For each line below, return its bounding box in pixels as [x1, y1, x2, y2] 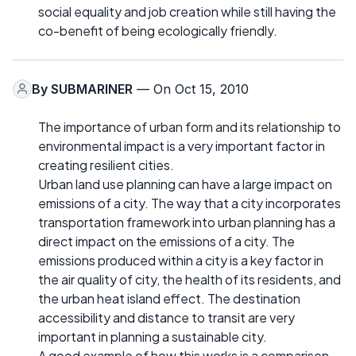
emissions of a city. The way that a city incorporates [38, 194, 341, 211]
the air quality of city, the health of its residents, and [38, 270, 341, 288]
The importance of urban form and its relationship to [38, 118, 341, 135]
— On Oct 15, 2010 [133, 80, 249, 97]
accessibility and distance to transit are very [38, 308, 295, 326]
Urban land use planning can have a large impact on [38, 175, 332, 192]
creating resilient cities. [38, 156, 174, 173]
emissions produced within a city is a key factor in [38, 251, 323, 269]
